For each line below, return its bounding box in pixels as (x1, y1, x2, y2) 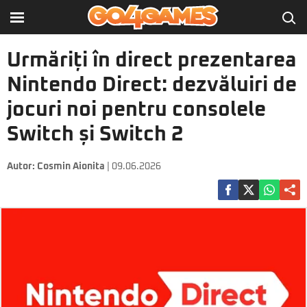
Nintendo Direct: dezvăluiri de (7, 75, 297, 95)
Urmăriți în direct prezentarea (7, 50, 297, 71)
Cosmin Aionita (37, 162, 105, 171)
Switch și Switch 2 (7, 124, 183, 145)
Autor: (7, 162, 37, 171)
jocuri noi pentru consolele (7, 99, 266, 120)
